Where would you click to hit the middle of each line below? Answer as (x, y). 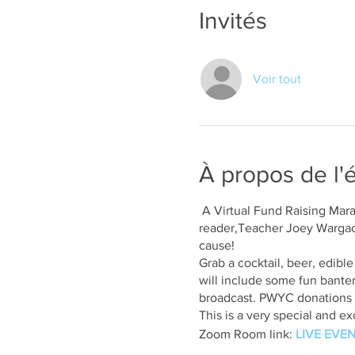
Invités (233, 21)
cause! (218, 245)
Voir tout (277, 79)
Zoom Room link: (247, 334)
